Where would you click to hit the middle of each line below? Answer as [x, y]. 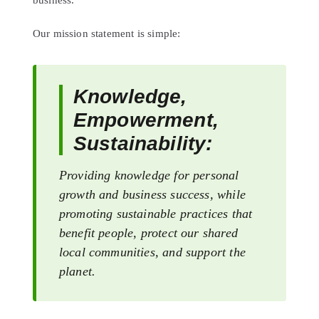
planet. [77, 272]
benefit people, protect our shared [148, 233]
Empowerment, [146, 120]
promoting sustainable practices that [156, 214]
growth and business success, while [152, 195]
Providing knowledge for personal [149, 176]
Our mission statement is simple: [106, 34]
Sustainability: [143, 144]
